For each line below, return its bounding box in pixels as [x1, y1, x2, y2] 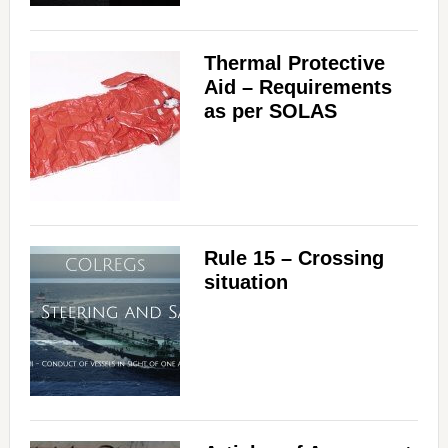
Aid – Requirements [203, 76, 392, 99]
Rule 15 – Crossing [203, 247, 384, 270]
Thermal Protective [203, 52, 385, 75]
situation [203, 271, 288, 294]
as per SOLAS [203, 100, 337, 123]
